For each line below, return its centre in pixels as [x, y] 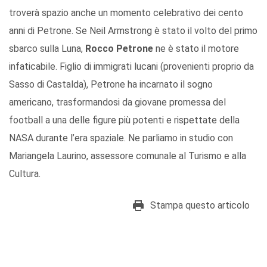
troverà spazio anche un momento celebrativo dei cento [126, 13]
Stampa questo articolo [200, 205]
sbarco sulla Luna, [47, 48]
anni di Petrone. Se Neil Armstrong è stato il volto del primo [133, 30]
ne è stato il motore [196, 48]
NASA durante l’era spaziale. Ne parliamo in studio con [121, 138]
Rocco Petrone [119, 48]
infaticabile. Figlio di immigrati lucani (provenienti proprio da [131, 66]
